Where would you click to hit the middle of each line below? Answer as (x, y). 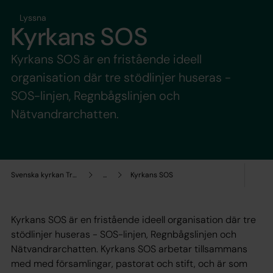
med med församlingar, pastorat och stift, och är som (129, 263)
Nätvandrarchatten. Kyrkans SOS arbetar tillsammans (129, 249)
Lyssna (33, 17)
